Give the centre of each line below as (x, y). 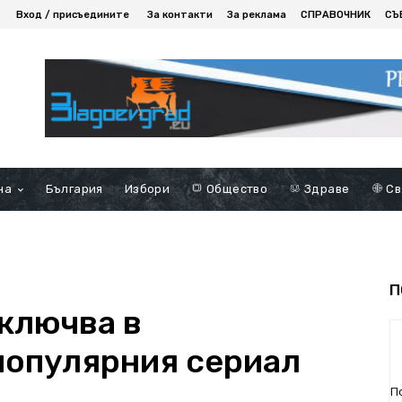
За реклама (257, 14)
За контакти (180, 14)
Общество (236, 188)
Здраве (325, 188)
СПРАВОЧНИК (336, 14)
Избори (147, 188)
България (74, 188)
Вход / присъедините (73, 14)
